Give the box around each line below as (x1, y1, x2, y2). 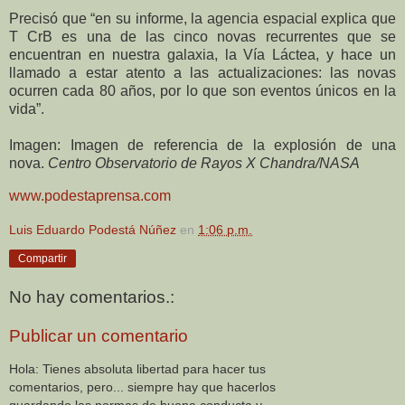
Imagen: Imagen (9, 137, 118, 154)
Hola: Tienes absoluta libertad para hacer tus (9, 361, 266, 376)
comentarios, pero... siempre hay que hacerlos (9, 379, 276, 394)
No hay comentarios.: (9, 287, 174, 306)
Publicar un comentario (9, 326, 188, 346)
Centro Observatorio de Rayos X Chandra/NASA (44, 155, 360, 172)
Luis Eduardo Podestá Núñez (9, 222, 176, 238)
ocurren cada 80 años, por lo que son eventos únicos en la (9, 83, 396, 99)
